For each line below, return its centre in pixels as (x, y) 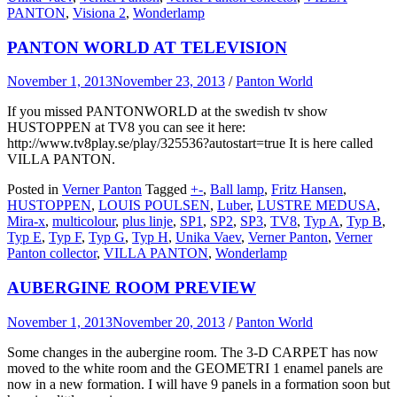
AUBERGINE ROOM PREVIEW (132, 288)
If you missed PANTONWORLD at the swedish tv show (167, 112)
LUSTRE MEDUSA (317, 206)
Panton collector (52, 253)
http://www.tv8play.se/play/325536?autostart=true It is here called (190, 144)
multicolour (84, 222)
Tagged (168, 190)
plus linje (148, 222)
